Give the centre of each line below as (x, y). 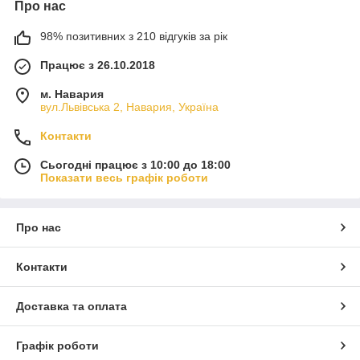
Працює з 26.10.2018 (98, 65)
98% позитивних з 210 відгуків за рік (134, 36)
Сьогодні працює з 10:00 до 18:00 (135, 164)
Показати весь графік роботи (124, 177)
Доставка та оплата (72, 306)
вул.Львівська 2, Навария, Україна (129, 106)
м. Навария (72, 94)
